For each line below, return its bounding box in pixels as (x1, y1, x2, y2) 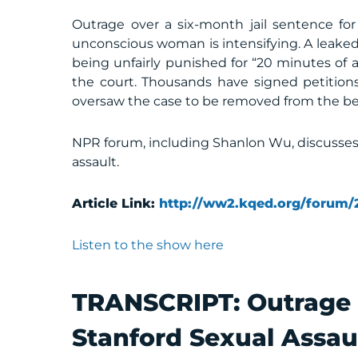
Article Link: (72, 196, 160, 211)
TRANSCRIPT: (72, 288, 248, 317)
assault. (72, 154, 120, 169)
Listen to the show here (72, 237, 225, 253)
